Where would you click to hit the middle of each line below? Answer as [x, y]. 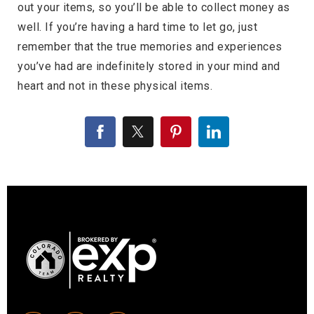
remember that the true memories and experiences [150, 47]
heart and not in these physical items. [115, 86]
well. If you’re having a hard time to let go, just [137, 27]
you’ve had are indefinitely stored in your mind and [149, 67]
